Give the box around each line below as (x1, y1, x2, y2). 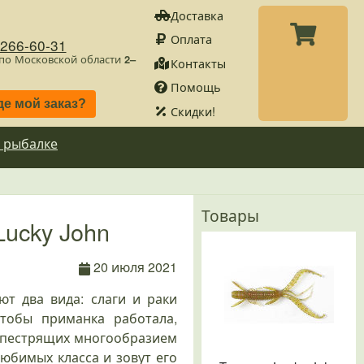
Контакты (170, 54, 226, 71)
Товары (201, 204, 259, 227)
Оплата (170, 30, 212, 48)
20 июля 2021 (93, 258, 177, 277)
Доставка (170, 6, 223, 24)
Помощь (170, 78, 221, 96)
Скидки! (170, 102, 215, 119)
